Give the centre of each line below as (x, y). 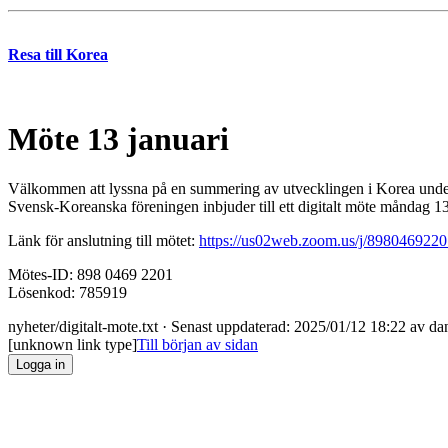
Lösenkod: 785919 (67, 292)
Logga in (40, 364)
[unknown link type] (72, 344)
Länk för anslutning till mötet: (103, 240)
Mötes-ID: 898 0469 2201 (90, 274)
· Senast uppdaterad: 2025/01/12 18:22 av (293, 326)
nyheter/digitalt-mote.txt (83, 326)
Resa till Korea (58, 54)
